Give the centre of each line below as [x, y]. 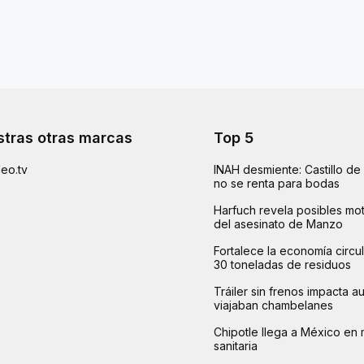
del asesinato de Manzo [279, 223]
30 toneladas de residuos [283, 264]
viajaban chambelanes [274, 305]
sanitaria [236, 345]
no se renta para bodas [277, 183]
